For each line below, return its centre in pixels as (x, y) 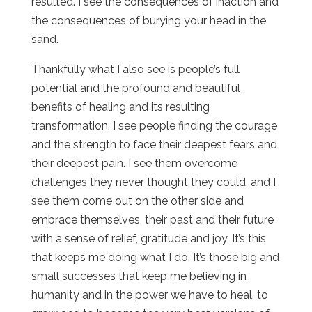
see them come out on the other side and (137, 201)
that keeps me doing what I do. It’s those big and (155, 257)
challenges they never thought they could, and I (153, 182)
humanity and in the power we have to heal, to (149, 295)
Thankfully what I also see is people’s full (135, 69)
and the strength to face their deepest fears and (154, 144)
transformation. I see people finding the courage (154, 125)
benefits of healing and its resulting (120, 107)
